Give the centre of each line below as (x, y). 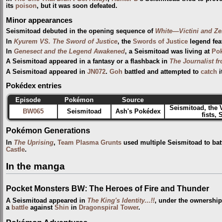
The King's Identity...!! (121, 200)
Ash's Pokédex (138, 112)
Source (133, 100)
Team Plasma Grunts (89, 143)
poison (26, 6)
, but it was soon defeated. (77, 6)
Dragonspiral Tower (109, 207)
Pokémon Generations (48, 131)
